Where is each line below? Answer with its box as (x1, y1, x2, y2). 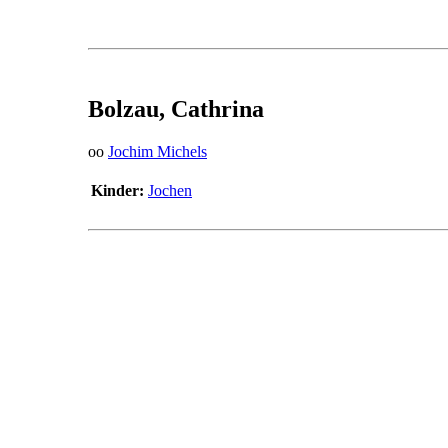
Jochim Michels (108, 142, 207, 160)
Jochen (148, 181, 192, 199)
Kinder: (91, 181, 144, 199)
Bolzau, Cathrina (88, 95, 264, 122)
